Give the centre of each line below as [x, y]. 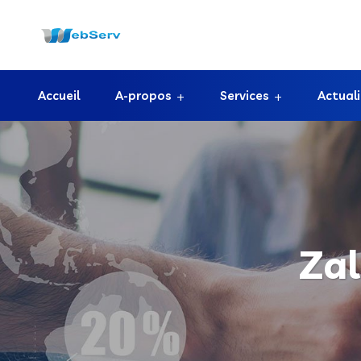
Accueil [59, 95]
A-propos [143, 95]
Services [245, 95]
